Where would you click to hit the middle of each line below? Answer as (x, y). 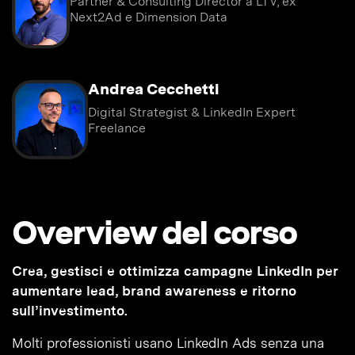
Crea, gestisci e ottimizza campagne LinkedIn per (175, 271)
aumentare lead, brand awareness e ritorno (154, 291)
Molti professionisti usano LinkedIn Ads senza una (168, 344)
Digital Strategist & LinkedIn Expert (191, 113)
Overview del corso (154, 233)
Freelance (116, 128)
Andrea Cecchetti (153, 90)
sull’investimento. (70, 311)
